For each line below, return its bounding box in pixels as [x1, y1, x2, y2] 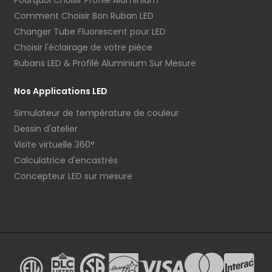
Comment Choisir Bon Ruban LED [14, 10, 154, 22]
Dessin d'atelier [14, 123, 78, 135]
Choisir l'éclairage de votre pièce [14, 41, 152, 54]
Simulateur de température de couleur [14, 107, 179, 120]
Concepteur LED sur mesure [14, 170, 132, 183]
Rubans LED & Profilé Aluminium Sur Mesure [14, 57, 196, 70]
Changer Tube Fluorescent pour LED [14, 25, 166, 38]
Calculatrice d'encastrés [14, 154, 118, 167]
